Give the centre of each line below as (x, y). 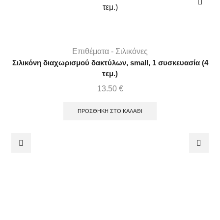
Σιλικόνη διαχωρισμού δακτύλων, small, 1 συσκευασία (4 (110, 63)
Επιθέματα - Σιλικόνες (110, 52)
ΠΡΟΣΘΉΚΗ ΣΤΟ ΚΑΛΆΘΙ (110, 111)
